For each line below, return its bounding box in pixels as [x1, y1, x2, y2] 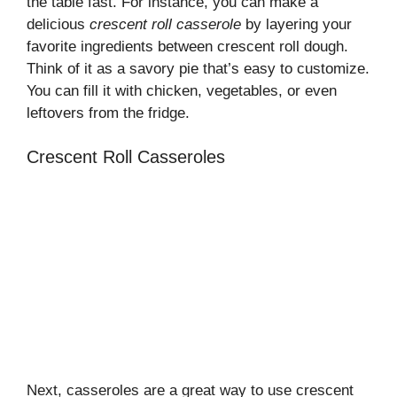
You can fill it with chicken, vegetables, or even [27, 82, 337, 99]
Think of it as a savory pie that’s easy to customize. [27, 59, 370, 77]
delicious [27, 15, 90, 33]
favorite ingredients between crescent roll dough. [27, 37, 348, 55]
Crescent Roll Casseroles [27, 147, 225, 167]
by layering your [241, 15, 352, 33]
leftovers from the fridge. [27, 104, 190, 121]
